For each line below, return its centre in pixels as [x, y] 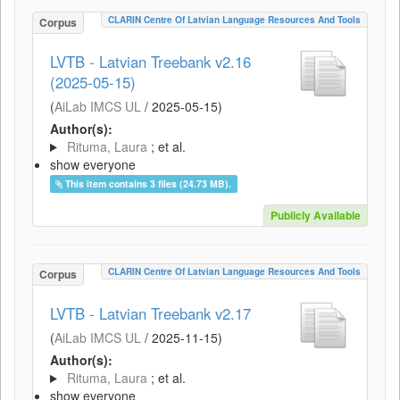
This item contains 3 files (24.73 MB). [149, 183]
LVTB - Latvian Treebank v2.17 [150, 313]
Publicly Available [316, 215]
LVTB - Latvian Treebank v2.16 [150, 62]
